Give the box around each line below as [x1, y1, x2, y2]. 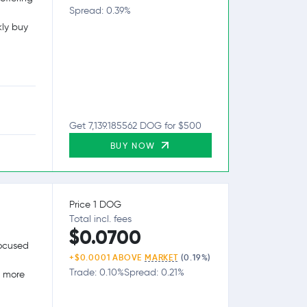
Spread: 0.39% [69, 5, 131, 17]
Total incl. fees [69, 212, 132, 225]
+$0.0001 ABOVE [69, 251, 145, 262]
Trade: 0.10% [69, 266, 124, 278]
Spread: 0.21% [124, 266, 184, 278]
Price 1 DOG [69, 198, 121, 210]
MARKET [145, 251, 178, 262]
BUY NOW [110, 140, 159, 151]
